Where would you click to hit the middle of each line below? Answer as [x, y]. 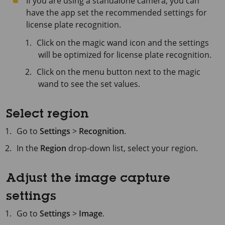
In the [29, 148]
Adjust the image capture [88, 179]
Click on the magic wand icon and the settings [123, 42]
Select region [47, 115]
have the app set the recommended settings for [117, 12]
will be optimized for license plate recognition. [125, 54]
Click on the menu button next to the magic [119, 72]
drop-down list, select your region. [132, 148]
